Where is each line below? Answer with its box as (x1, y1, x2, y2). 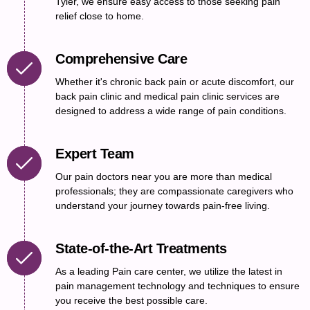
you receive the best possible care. (55, 294, 208, 306)
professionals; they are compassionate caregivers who (55, 185, 293, 197)
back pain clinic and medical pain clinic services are (55, 90, 280, 102)
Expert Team (55, 145, 134, 161)
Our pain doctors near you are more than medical (55, 170, 272, 182)
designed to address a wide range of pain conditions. (55, 104, 286, 116)
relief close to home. (55, 10, 144, 21)
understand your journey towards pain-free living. (55, 199, 270, 211)
